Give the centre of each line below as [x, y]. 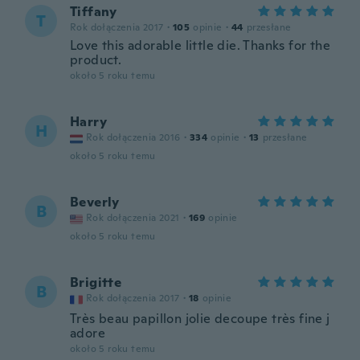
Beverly [95, 202]
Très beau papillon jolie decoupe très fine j [200, 319]
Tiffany [94, 12]
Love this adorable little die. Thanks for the [200, 45]
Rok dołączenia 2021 [133, 218]
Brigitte [96, 282]
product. [96, 60]
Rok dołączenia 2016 [133, 137]
